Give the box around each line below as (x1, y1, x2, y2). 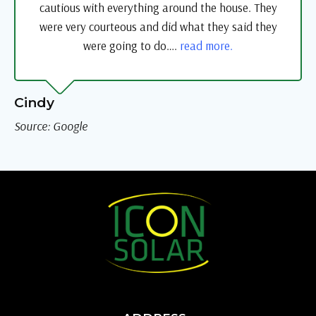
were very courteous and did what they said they (39, 19, 277, 35)
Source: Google (14, 119, 87, 134)
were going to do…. (83, 38, 180, 54)
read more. (180, 38, 233, 54)
